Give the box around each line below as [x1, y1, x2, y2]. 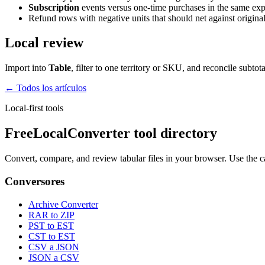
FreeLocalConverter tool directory [5, 125, 217, 141]
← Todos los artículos [5, 83, 86, 93]
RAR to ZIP [28, 209, 75, 220]
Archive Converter [28, 199, 98, 209]
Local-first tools [5, 103, 63, 114]
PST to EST [28, 220, 74, 231]
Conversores [5, 174, 64, 188]
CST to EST [28, 231, 75, 241]
